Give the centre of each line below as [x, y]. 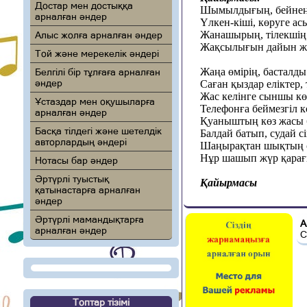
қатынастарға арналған [87, 190]
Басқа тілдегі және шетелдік [98, 131]
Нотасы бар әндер [76, 160]
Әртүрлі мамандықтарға [89, 219]
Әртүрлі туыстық [72, 179]
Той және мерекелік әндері [97, 53]
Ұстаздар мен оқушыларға [95, 101]
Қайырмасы [228, 183]
